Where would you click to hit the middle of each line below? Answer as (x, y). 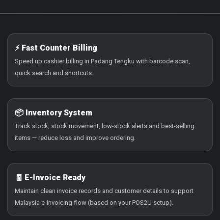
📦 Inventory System (54, 112)
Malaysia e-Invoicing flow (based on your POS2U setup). (94, 202)
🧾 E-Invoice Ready (50, 177)
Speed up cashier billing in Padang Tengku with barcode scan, (102, 61)
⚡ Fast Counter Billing (56, 48)
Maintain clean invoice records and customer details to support (104, 191)
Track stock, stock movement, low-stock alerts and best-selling (105, 126)
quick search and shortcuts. (54, 73)
